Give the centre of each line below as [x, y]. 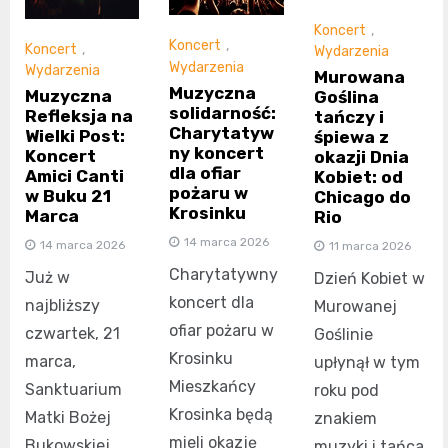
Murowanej [355, 307]
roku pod [346, 391]
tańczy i [348, 117]
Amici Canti [74, 176]
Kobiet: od [358, 177]
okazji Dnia [361, 157]
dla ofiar [205, 172]
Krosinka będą [221, 414]
